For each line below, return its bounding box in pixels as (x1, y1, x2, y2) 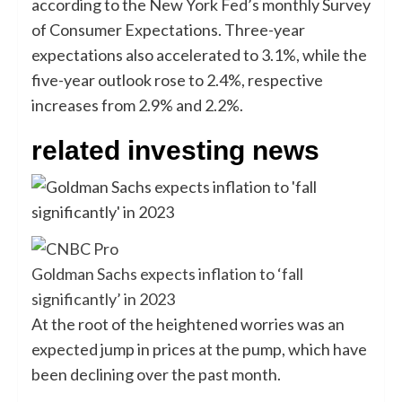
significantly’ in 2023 (31, 288, 175, 309)
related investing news (31, 135, 319, 166)
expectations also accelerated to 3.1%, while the (31, 45, 367, 66)
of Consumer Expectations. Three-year (31, 20, 305, 40)
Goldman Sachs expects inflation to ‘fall (31, 263, 303, 284)
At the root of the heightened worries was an (31, 313, 345, 334)
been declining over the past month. (31, 363, 281, 384)
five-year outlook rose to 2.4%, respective (31, 70, 323, 91)
